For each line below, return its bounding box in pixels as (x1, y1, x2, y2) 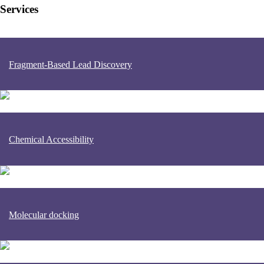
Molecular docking (9, 209, 79, 220)
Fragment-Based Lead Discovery (9, 59, 132, 70)
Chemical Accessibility (9, 134, 94, 145)
